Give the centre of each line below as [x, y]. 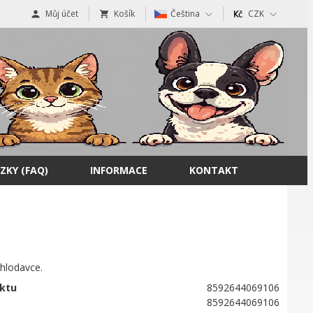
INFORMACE [119, 170]
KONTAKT [214, 170]
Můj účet [62, 14]
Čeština [185, 14]
